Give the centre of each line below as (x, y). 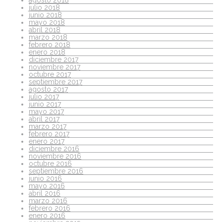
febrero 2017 (49, 134)
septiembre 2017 (55, 82)
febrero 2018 (50, 44)
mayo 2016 (47, 186)
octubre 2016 (50, 163)
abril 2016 (45, 193)
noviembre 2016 (55, 156)
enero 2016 (47, 215)
